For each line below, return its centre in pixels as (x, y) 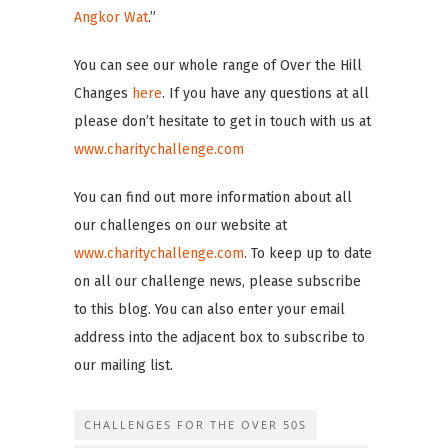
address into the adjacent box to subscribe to (219, 337)
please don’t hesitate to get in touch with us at (222, 121)
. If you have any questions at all (265, 93)
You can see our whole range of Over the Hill (218, 65)
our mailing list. (123, 365)
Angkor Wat (111, 17)
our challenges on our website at (180, 225)
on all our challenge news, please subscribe (217, 281)
